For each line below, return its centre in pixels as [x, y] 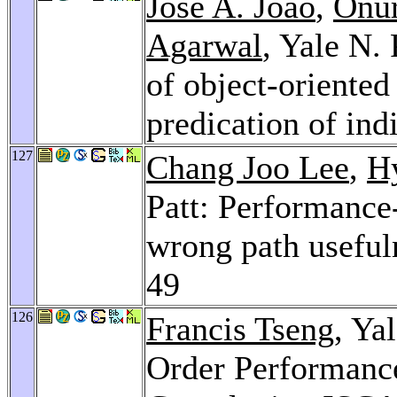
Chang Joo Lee [248, 167]
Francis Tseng [240, 328]
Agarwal [204, 45]
